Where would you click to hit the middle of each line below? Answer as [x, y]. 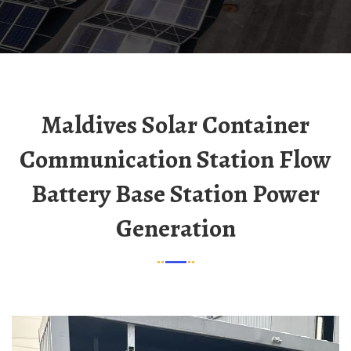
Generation [175, 228]
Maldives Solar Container [52, 125]
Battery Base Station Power [175, 194]
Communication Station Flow [175, 159]
